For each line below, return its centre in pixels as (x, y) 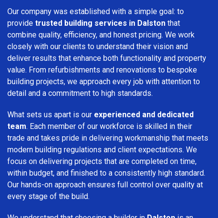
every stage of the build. (48, 196)
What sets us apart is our (51, 114)
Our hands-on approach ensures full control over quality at (105, 184)
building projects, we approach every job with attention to (104, 81)
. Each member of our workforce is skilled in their (109, 126)
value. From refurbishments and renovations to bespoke (102, 70)
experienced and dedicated (144, 114)
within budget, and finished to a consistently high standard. (106, 173)
